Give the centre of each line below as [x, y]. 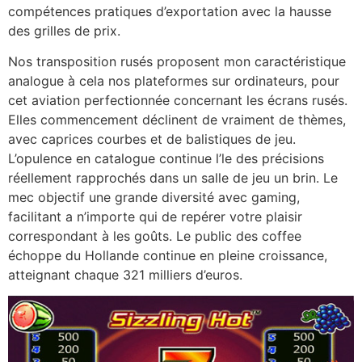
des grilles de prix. [64, 30]
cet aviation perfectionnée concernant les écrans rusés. [178, 100]
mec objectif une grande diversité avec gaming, [154, 197]
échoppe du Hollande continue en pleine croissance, [168, 255]
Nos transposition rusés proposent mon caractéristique [177, 61]
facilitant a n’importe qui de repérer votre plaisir [155, 216]
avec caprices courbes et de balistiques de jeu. [152, 139]
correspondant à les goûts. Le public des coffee [155, 236]
